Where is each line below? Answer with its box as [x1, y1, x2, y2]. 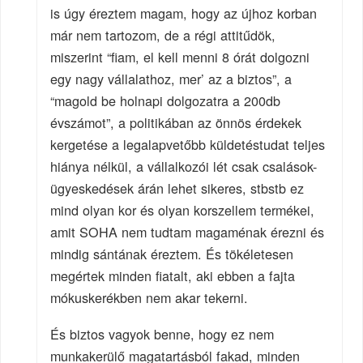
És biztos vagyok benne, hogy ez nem [50, 323, 275, 344]
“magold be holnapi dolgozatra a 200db [50, 91, 281, 111]
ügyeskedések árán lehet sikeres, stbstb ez [50, 178, 305, 199]
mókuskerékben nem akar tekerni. [50, 288, 249, 308]
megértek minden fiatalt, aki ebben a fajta [50, 266, 296, 286]
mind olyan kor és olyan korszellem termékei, [50, 200, 315, 220]
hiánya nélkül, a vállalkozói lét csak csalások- [50, 156, 318, 177]
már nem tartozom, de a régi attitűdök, [50, 25, 276, 45]
